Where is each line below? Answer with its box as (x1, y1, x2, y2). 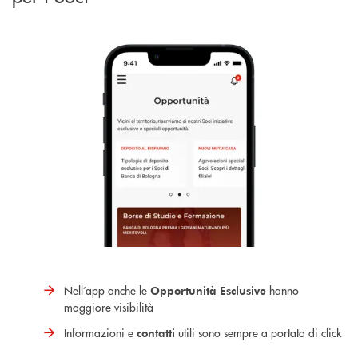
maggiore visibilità (64, 298, 153, 315)
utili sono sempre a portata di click (175, 324, 341, 340)
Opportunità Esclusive (150, 282, 266, 298)
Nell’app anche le (64, 281, 150, 298)
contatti (137, 324, 175, 340)
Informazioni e (64, 324, 137, 340)
